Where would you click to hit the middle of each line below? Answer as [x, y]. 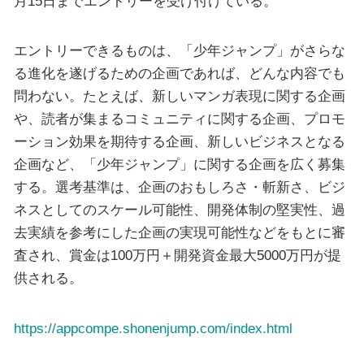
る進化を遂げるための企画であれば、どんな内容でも [179, 74]
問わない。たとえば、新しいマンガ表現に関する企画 [179, 96]
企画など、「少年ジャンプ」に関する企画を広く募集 [179, 165]
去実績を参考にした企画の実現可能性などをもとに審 [179, 233]
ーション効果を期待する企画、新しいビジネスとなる [179, 142]
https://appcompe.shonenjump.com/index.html [153, 328]
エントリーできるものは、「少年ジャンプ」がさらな [179, 51]
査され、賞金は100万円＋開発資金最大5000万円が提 [177, 256]
